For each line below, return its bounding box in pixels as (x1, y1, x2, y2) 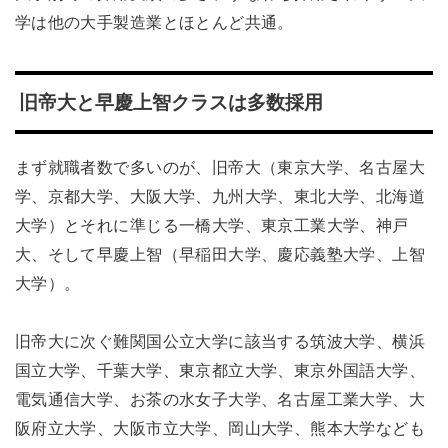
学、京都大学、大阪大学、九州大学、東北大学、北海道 (14, 187, 426, 206)
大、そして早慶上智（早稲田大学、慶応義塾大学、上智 (14, 245, 426, 264)
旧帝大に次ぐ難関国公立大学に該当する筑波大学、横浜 (14, 331, 426, 350)
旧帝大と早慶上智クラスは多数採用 (18, 91, 323, 113)
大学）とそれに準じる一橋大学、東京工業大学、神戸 (14, 216, 409, 235)
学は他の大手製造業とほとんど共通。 (14, 13, 294, 32)
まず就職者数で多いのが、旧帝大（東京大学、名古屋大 (14, 158, 426, 177)
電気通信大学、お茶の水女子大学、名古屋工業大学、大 (14, 389, 426, 408)
